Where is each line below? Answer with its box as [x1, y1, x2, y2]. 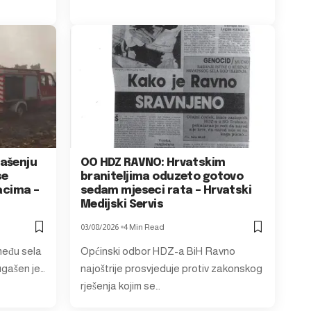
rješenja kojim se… [80, 279, 160, 292]
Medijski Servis [80, 198, 164, 210]
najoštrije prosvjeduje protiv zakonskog [80, 262, 262, 274]
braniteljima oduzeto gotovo [80, 170, 244, 183]
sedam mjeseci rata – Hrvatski [80, 184, 252, 196]
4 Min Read [123, 221, 165, 232]
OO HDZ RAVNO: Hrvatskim [80, 156, 226, 169]
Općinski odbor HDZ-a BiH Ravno [80, 244, 235, 257]
